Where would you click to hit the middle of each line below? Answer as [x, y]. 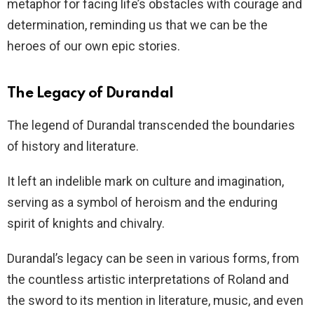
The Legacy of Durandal [90, 94]
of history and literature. [73, 146]
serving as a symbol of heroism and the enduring [142, 202]
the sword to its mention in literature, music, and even [155, 300]
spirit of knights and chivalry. [86, 223]
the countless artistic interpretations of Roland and [148, 279]
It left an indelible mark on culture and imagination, [145, 181]
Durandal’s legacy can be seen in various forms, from [153, 258]
